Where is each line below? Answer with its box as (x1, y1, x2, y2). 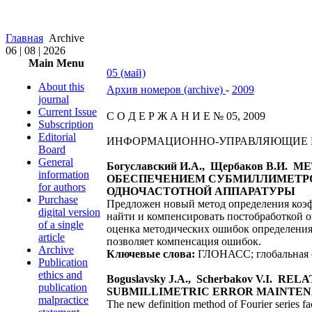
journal (38, 93, 69, 105)
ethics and (38, 269, 82, 281)
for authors (38, 181, 86, 193)
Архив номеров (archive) (107, 84, 226, 95)
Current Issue (38, 106, 97, 118)
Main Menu (29, 57, 84, 69)
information (38, 169, 89, 180)
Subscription (38, 118, 93, 130)
